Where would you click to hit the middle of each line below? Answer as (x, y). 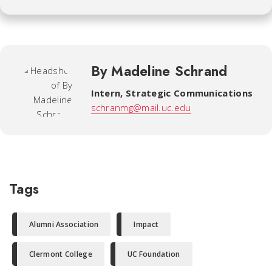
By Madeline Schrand (159, 71)
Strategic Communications (189, 93)
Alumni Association (64, 225)
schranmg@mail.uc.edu (141, 107)
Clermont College (61, 254)
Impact (146, 225)
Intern (106, 93)
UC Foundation (154, 254)
